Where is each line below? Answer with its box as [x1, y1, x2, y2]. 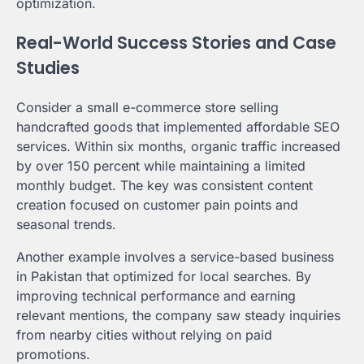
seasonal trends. [16, 215, 116, 232]
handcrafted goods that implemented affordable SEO [16, 118, 340, 135]
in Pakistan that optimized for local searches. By [16, 267, 311, 284]
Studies [16, 56, 80, 80]
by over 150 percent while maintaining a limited [16, 157, 305, 174]
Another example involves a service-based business [16, 248, 334, 265]
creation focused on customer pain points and [16, 196, 298, 213]
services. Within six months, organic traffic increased [16, 137, 340, 154]
